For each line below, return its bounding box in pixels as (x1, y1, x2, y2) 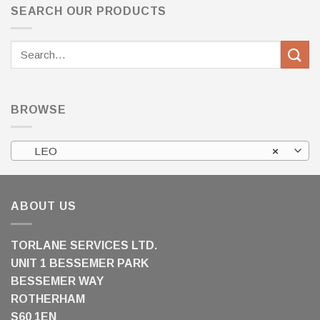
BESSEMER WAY (11, 274, 104, 287)
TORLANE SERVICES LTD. (11, 239, 157, 251)
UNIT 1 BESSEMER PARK (11, 256, 149, 269)
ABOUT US (11, 200, 76, 213)
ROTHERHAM (11, 292, 85, 305)
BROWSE (11, 103, 66, 116)
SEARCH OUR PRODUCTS (11, 4, 167, 17)
